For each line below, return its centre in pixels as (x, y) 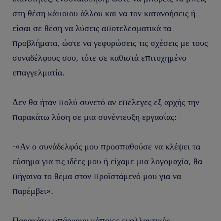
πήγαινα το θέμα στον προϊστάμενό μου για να (97, 176)
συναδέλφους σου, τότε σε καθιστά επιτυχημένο (99, 57)
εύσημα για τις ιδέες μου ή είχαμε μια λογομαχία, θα (107, 161)
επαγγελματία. (38, 72)
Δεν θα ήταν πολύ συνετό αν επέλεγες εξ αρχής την (106, 102)
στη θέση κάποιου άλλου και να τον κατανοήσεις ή (104, 13)
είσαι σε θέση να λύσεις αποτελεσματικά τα (92, 28)
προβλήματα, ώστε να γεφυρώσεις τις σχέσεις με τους (110, 42)
